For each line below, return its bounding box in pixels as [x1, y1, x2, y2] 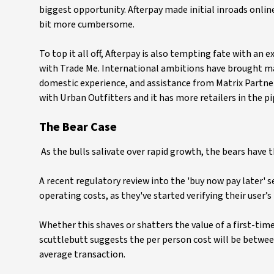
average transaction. [39, 248, 125, 262]
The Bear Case [39, 119, 117, 136]
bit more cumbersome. [39, 18, 135, 32]
